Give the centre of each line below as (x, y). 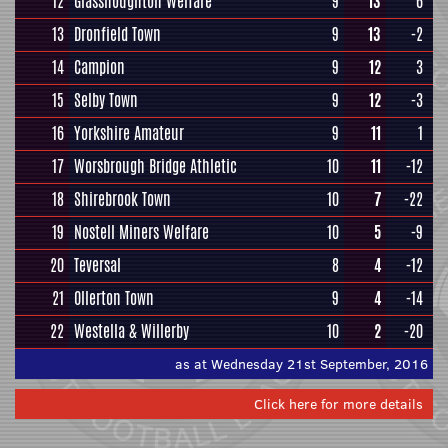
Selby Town (106, 100)
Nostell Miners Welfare (141, 232)
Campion (99, 67)
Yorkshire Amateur (129, 133)
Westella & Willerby (131, 331)
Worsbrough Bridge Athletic (155, 166)
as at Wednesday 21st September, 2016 (301, 364)
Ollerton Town (114, 298)
